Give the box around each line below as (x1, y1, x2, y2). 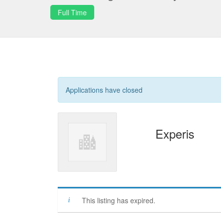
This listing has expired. (82, 195, 155, 205)
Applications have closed (66, 85, 143, 95)
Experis (155, 125, 194, 142)
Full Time (58, 7, 87, 17)
